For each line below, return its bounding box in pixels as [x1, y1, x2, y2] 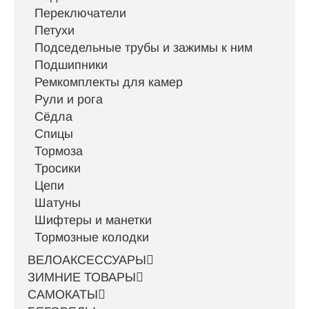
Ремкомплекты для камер [34, 75, 183, 90]
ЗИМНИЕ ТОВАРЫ [28, 270, 136, 285]
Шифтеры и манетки [34, 213, 152, 228]
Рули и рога [34, 92, 103, 107]
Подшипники [34, 58, 108, 72]
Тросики [34, 161, 81, 176]
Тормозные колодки [34, 230, 149, 245]
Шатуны [34, 196, 81, 210]
